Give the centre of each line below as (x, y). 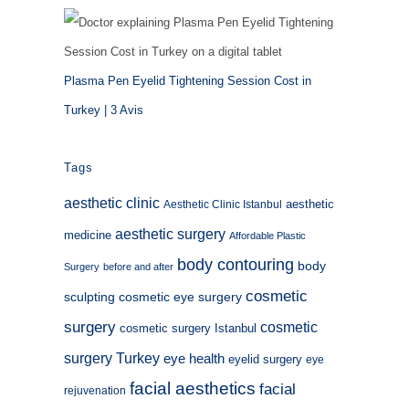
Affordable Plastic (267, 236)
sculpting (89, 297)
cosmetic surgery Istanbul (188, 329)
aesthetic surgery (170, 234)
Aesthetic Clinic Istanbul (223, 205)
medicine (88, 236)
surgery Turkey (112, 358)
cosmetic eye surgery (180, 298)
